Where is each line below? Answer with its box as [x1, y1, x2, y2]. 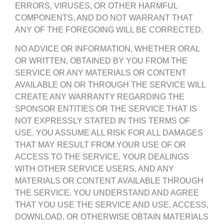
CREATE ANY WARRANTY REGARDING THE [15, 92, 184, 101]
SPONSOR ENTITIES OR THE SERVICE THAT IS [15, 104, 197, 113]
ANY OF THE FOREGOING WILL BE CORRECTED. [15, 25, 203, 34]
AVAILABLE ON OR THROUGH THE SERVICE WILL [15, 80, 205, 89]
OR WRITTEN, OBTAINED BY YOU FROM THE [15, 56, 187, 65]
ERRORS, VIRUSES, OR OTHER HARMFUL [15, 1, 177, 10]
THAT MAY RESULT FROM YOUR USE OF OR [15, 140, 186, 149]
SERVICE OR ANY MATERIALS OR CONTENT [15, 68, 186, 77]
